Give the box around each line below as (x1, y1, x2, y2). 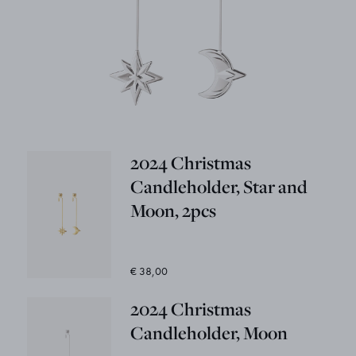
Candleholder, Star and (130, 174, 308, 199)
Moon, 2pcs (130, 198, 217, 222)
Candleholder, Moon (130, 320, 288, 345)
